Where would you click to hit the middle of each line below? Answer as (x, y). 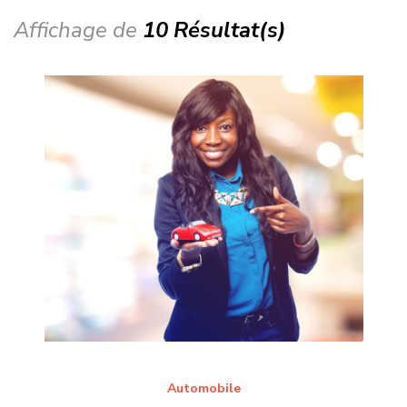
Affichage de (78, 30)
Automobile (203, 389)
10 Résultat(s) (214, 30)
